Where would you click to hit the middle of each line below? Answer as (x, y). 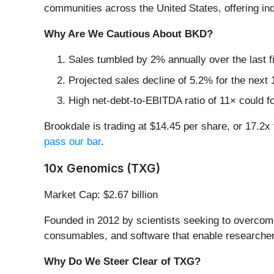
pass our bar (72, 142)
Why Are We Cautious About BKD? (128, 34)
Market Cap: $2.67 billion (101, 195)
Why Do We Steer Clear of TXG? (122, 262)
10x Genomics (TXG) (102, 168)
